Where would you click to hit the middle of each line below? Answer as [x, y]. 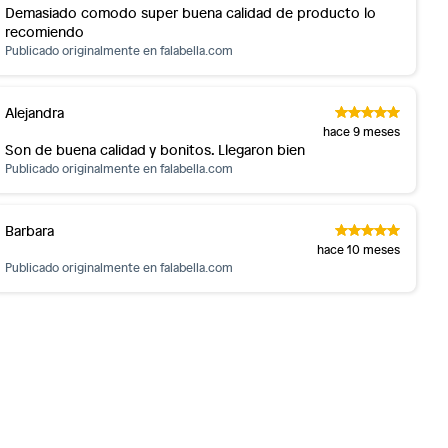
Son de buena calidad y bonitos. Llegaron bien [156, 149]
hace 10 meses [359, 249]
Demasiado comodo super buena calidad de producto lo [191, 12]
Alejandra [35, 112]
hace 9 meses [362, 131]
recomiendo [45, 31]
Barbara [30, 230]
